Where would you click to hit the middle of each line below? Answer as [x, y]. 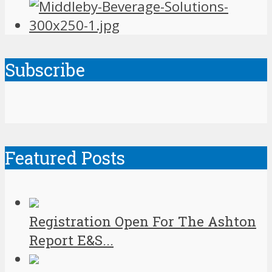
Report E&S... [71, 240]
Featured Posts [65, 158]
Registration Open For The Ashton [143, 221]
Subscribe [45, 70]
